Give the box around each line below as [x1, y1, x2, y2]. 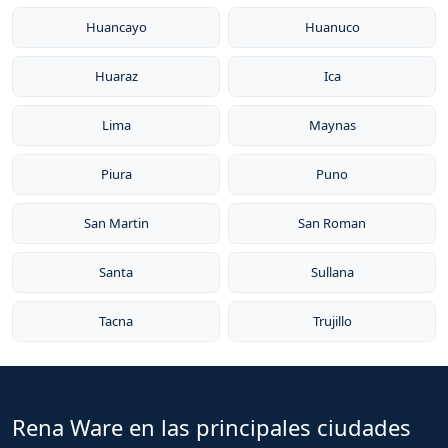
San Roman [298, 214, 366, 232]
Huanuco [304, 18, 360, 36]
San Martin [83, 214, 149, 232]
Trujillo [312, 312, 352, 330]
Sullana [310, 263, 354, 281]
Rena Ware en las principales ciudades [12, 412, 411, 442]
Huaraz [94, 67, 138, 85]
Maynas [308, 116, 356, 134]
